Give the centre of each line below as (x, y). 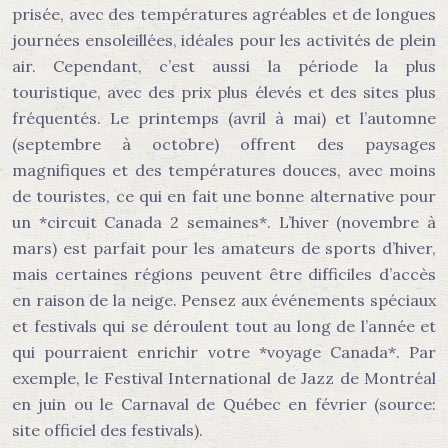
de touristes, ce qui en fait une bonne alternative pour (224, 196)
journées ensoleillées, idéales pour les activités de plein (224, 40)
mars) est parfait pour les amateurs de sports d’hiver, (224, 248)
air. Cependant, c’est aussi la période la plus (224, 66)
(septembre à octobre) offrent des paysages (224, 144)
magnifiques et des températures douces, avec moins (224, 170)
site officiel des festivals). (107, 430)
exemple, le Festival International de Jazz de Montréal (224, 378)
